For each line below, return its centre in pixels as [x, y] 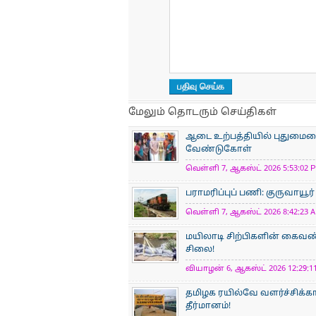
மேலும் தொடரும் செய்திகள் [202, 113]
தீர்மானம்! [208, 306]
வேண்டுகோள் [219, 150]
